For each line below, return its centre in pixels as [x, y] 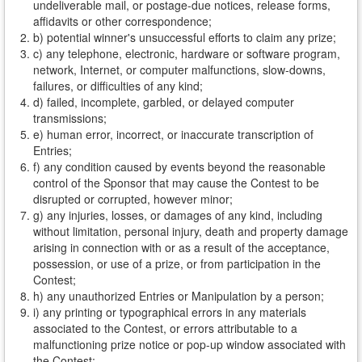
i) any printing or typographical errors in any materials [170, 312]
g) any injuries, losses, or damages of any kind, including [178, 215]
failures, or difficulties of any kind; [118, 86]
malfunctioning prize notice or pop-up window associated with [189, 344]
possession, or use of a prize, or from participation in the [177, 263]
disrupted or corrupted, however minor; [133, 199]
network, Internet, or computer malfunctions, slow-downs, [179, 69]
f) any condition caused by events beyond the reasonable [179, 166]
